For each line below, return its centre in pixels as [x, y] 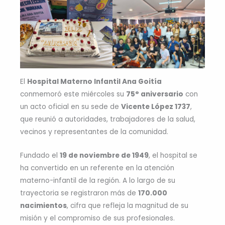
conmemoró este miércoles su [73, 94]
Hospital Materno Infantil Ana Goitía [94, 81]
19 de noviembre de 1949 [104, 155]
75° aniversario [155, 94]
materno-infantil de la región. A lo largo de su [98, 180]
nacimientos [43, 205]
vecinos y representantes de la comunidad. [94, 132]
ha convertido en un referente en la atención [97, 168]
